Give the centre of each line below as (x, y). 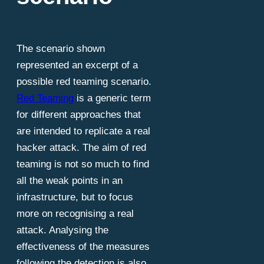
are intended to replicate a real (83, 131)
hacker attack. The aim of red (81, 148)
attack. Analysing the (62, 230)
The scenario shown (61, 49)
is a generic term (112, 98)
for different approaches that (79, 115)
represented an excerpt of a (77, 65)
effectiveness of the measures (83, 247)
